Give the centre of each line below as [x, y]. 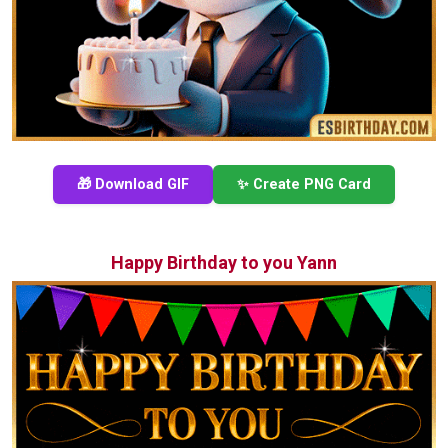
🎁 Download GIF [133, 184]
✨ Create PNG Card [304, 184]
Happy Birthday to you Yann [224, 262]
